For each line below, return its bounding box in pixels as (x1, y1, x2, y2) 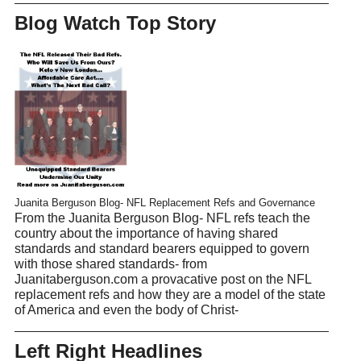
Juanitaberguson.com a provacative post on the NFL (14, 272, 311, 286)
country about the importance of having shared (14, 226, 278, 240)
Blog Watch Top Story (14, 12, 216, 35)
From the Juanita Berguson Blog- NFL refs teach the (14, 210, 310, 225)
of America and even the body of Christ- (14, 302, 239, 317)
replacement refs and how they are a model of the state (14, 287, 326, 301)
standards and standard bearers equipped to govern (14, 241, 309, 255)
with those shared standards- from (14, 256, 207, 271)
